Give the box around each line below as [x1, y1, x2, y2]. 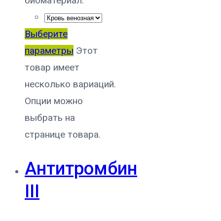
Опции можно [25, 95, 83, 107]
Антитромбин [25, 158, 137, 180]
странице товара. [25, 128, 101, 140]
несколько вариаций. [25, 78, 116, 90]
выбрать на [25, 111, 75, 123]
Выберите [25, 28, 68, 39]
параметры [25, 44, 74, 56]
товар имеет [25, 61, 79, 73]
